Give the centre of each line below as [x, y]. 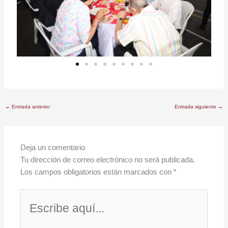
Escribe [33, 195]
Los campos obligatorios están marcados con [97, 172]
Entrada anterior [30, 107]
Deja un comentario [53, 147]
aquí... [30, 207]
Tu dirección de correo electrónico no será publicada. [108, 159]
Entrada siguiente [196, 107]
